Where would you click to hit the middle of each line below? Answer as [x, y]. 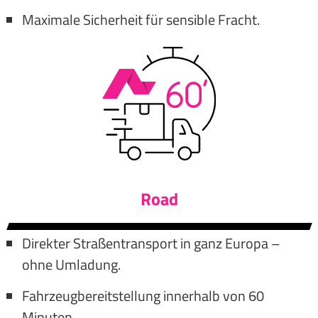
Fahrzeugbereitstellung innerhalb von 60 [143, 295]
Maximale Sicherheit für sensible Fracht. [141, 19]
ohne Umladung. [71, 264]
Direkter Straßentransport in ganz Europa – [151, 243]
